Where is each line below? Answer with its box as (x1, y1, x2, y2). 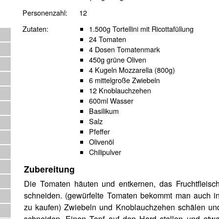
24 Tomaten (89, 33, 126, 44)
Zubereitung (24, 162, 75, 175)
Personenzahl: (22, 7, 67, 18)
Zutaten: (22, 23, 48, 34)
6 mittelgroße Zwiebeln (89, 74, 160, 85)
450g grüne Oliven (89, 54, 146, 65)
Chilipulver (89, 146, 121, 157)
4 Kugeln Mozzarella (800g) (89, 64, 175, 75)
